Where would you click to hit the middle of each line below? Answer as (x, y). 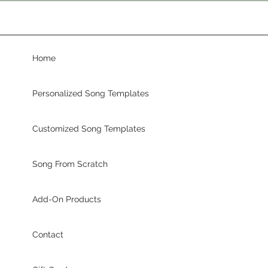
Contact (48, 234)
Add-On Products (67, 199)
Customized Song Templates (89, 129)
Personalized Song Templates (91, 93)
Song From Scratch (70, 164)
